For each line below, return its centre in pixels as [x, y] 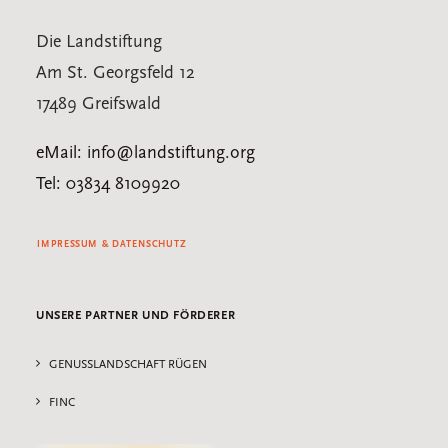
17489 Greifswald [98, 104]
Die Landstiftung [99, 42]
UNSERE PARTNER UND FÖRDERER [136, 316]
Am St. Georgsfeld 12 [115, 73]
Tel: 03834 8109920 [108, 184]
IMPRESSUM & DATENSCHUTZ [111, 245]
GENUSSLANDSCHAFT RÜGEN [128, 365]
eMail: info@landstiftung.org [145, 153]
